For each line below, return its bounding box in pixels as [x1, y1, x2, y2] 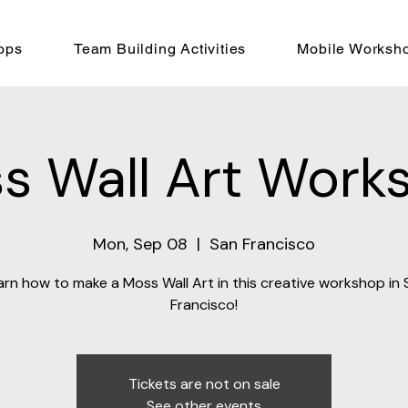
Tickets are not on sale [127, 374, 280, 394]
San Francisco [209, 233, 315, 256]
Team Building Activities [73, 40, 247, 57]
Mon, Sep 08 [93, 233, 188, 256]
